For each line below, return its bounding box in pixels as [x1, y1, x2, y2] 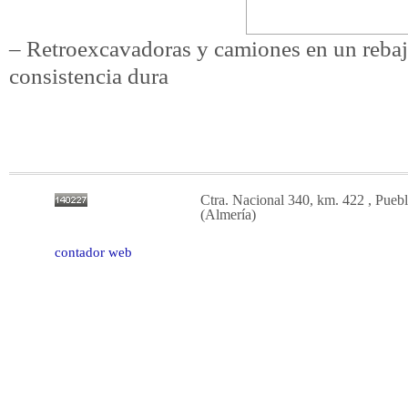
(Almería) [200, 207, 256, 222]
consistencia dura [9, 64, 168, 88]
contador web [55, 245, 132, 260]
